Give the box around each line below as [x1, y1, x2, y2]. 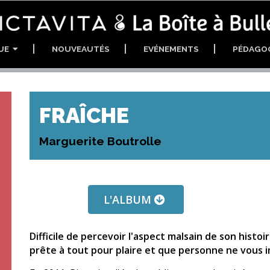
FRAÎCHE [39, 103, 129, 128]
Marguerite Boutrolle [39, 134, 162, 148]
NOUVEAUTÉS [51, 43, 110, 54]
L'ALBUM [103, 192, 154, 207]
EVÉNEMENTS [143, 43, 199, 54]
